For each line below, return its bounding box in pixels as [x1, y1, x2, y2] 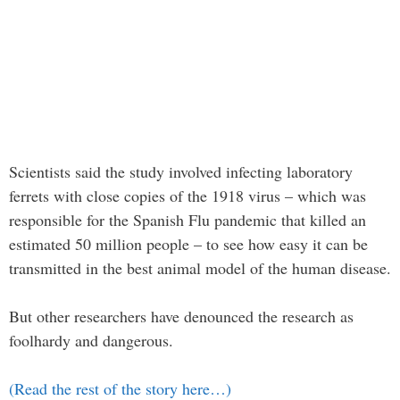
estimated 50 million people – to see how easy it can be [9, 233, 368, 255]
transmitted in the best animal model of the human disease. [9, 257, 391, 279]
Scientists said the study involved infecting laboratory [9, 161, 353, 183]
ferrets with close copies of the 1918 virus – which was [9, 185, 366, 207]
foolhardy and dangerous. [9, 329, 173, 352]
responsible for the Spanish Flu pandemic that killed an [9, 209, 366, 231]
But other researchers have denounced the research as [9, 305, 354, 328]
